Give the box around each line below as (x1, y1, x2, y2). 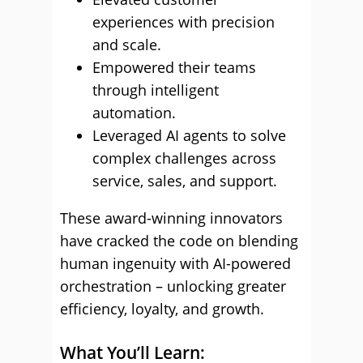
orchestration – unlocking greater (60, 276, 286, 296)
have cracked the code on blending (60, 231, 298, 250)
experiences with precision (92, 12, 275, 32)
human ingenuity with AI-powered (60, 254, 291, 273)
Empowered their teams (92, 58, 256, 77)
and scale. (92, 35, 161, 54)
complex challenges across (92, 148, 276, 168)
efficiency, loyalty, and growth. (60, 299, 264, 318)
